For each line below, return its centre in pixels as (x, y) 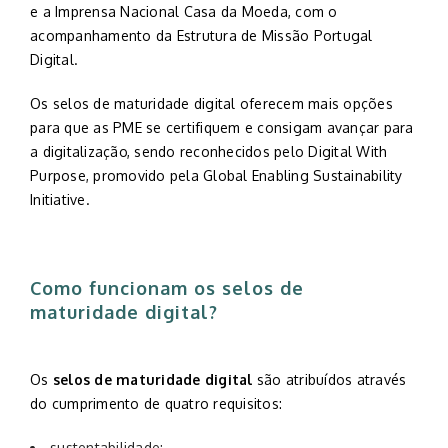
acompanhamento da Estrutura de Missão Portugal (201, 35)
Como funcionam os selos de (167, 288)
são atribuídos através (329, 379)
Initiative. (60, 199)
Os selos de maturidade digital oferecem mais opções (211, 103)
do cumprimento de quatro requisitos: (156, 403)
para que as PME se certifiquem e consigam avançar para (222, 127)
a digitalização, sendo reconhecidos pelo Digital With (209, 151)
